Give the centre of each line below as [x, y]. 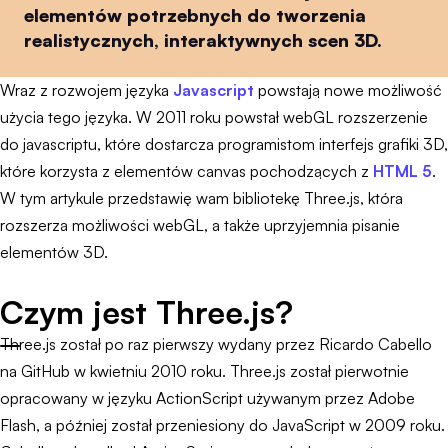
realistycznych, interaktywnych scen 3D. [203, 40]
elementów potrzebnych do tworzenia [195, 15]
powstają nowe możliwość [348, 90]
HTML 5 [402, 171]
